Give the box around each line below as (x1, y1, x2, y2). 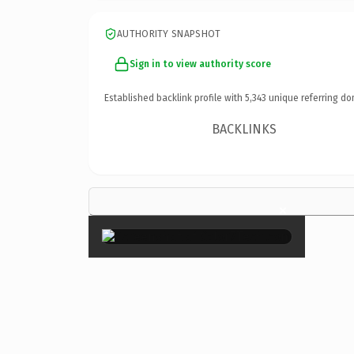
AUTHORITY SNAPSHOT (117, 28, 221, 40)
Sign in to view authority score (130, 58, 271, 70)
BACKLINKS (212, 121, 277, 137)
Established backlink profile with (104, 92, 245, 104)
